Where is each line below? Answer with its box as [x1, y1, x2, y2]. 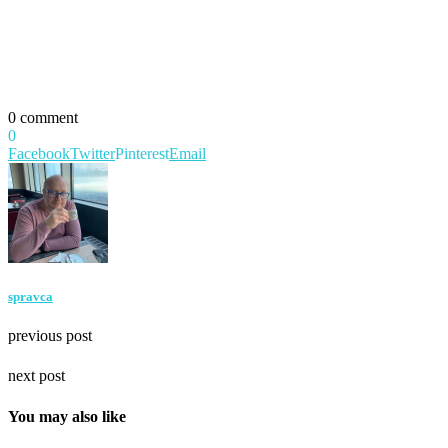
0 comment [8, 108, 78, 126]
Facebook [8, 144, 70, 162]
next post [8, 367, 65, 385]
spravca [8, 289, 53, 305]
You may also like [8, 407, 126, 425]
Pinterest [115, 144, 169, 162]
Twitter [70, 144, 115, 162]
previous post [8, 327, 92, 345]
